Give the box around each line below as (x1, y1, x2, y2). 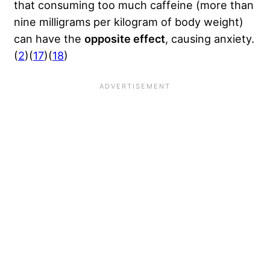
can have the (14, 32, 84, 46)
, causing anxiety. (165, 32, 254, 46)
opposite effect (84, 32, 165, 46)
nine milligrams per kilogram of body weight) (14, 15, 243, 29)
